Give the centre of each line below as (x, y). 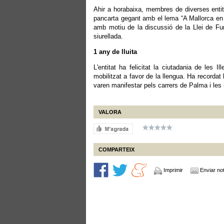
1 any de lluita (115, 52)
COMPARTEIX (116, 149)
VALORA (110, 112)
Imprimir (173, 170)
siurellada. (108, 36)
